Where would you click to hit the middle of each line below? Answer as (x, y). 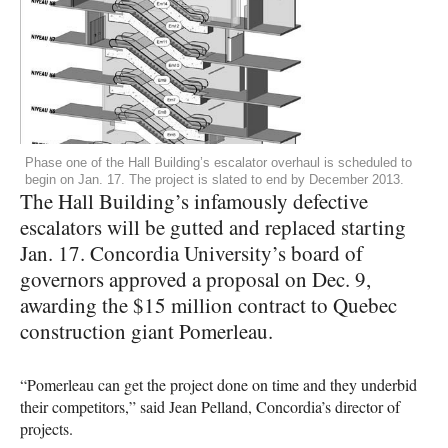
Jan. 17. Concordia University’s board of (191, 252)
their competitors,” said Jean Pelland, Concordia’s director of (210, 406)
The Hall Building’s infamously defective (194, 200)
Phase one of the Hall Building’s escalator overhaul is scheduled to (218, 162)
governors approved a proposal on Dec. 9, (195, 278)
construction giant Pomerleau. (146, 330)
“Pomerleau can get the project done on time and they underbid (218, 384)
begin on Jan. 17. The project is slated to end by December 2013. (214, 179)
